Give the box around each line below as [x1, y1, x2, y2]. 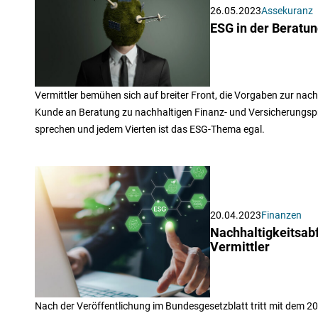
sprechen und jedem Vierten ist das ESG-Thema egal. [34, 123, 265, 135]
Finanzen [261, 209, 302, 221]
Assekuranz [261, 5, 313, 17]
